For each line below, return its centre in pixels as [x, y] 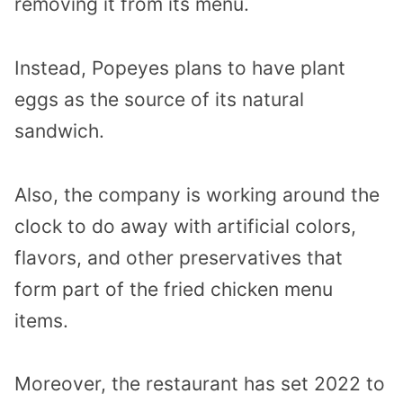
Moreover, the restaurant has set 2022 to [200, 384]
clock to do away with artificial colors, [185, 226]
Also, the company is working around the [197, 194]
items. [41, 320]
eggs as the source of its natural [159, 99]
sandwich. [59, 130]
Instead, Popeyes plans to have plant [180, 67]
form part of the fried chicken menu [174, 289]
